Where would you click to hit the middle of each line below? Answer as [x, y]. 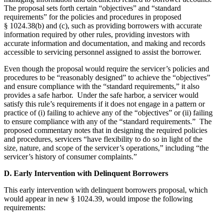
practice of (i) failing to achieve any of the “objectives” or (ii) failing [108, 113]
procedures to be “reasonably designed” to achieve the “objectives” [107, 78]
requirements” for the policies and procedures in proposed [93, 17]
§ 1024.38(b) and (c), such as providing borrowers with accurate [103, 26]
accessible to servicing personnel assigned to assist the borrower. [103, 52]
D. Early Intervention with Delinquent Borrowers [86, 174]
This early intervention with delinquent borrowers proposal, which [106, 190]
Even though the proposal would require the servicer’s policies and [107, 69]
